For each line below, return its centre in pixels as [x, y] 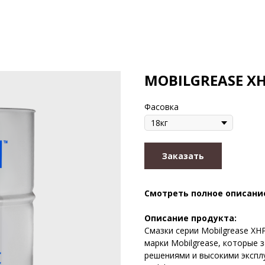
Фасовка [161, 107]
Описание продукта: [190, 218]
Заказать [183, 156]
